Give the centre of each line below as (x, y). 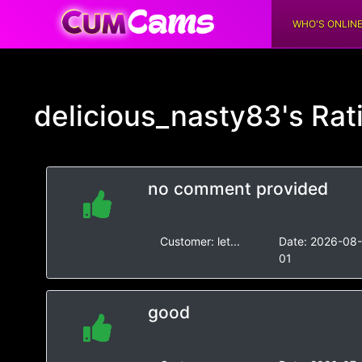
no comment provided (238, 189)
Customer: (188, 241)
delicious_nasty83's (169, 116)
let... (228, 241)
